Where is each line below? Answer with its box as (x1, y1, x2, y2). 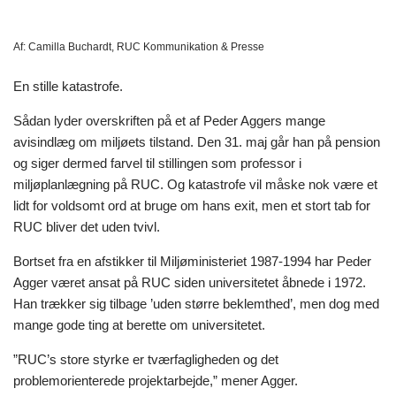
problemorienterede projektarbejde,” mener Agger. (13, 372, 298, 388)
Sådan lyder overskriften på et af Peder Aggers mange (13, 112, 325, 128)
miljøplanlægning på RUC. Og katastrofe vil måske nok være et (13, 176, 377, 192)
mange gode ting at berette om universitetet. (13, 316, 265, 332)
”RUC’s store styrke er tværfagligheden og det (13, 351, 278, 367)
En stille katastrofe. (13, 78, 123, 94)
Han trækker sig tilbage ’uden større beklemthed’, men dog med (13, 295, 379, 311)
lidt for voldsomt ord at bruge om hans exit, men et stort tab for (13, 197, 370, 213)
